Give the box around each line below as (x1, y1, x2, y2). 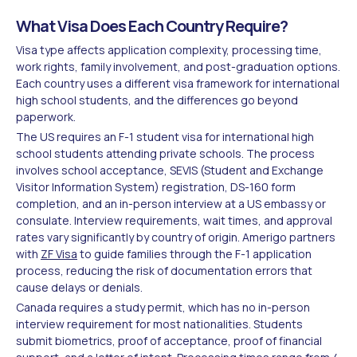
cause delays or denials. (16, 279, 143, 295)
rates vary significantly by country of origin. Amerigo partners (16, 229, 335, 245)
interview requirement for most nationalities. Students (16, 316, 303, 331)
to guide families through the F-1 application (77, 245, 312, 261)
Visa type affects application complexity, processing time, (16, 41, 322, 57)
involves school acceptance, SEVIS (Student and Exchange (16, 162, 324, 178)
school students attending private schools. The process (16, 145, 315, 161)
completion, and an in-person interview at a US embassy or (16, 195, 326, 211)
